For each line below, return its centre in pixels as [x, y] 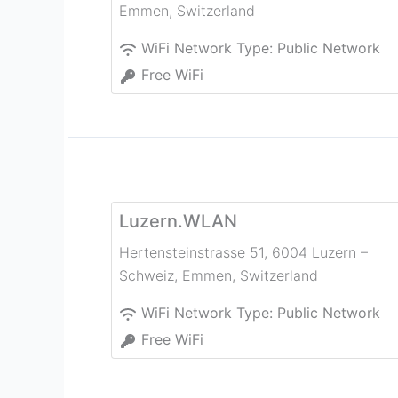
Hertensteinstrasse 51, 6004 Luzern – [243, 253]
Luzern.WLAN [178, 222]
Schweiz [147, 276]
